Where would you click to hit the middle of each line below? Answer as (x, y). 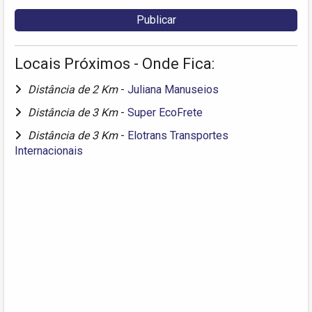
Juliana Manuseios (173, 89)
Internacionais (49, 150)
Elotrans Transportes (178, 135)
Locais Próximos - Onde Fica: (115, 63)
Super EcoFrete (165, 112)
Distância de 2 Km (74, 89)
